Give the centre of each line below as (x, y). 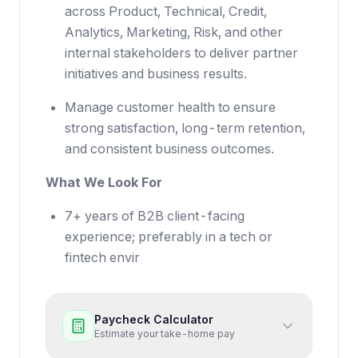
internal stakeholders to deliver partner (181, 53)
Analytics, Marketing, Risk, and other (174, 32)
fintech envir (102, 257)
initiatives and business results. (156, 74)
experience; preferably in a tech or (169, 237)
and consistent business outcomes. (169, 149)
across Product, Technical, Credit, (166, 11)
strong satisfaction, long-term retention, (185, 128)
